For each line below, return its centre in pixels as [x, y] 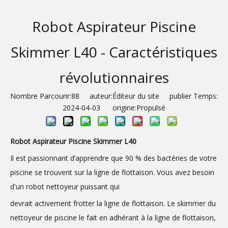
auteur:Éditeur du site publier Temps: [149, 96]
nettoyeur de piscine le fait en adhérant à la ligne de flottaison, [113, 218]
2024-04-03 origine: [99, 108]
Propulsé [151, 108]
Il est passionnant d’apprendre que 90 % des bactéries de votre [113, 158]
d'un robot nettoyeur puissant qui [65, 187]
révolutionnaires [114, 77]
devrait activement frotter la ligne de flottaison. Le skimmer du [113, 203]
